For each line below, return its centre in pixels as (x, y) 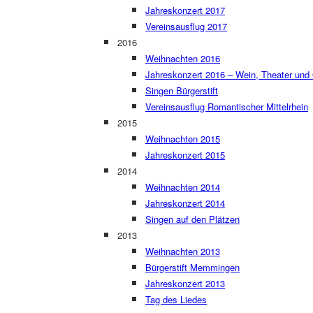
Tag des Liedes (176, 299)
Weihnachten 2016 (183, 58)
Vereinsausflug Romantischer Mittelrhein (227, 107)
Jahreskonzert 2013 (185, 283)
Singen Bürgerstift (182, 90)
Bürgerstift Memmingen (192, 267)
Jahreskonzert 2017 (185, 10)
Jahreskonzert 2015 (185, 155)
